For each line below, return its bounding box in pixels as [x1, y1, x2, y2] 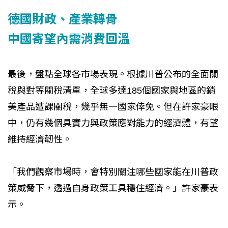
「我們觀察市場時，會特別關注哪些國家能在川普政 [8, 166, 218, 177]
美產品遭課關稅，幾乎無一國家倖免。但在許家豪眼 [8, 101, 218, 112]
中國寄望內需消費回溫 [8, 28, 130, 47]
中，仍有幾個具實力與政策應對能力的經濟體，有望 [8, 118, 218, 128]
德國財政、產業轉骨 [8, 9, 118, 27]
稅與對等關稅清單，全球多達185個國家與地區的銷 [8, 85, 215, 96]
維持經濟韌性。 [8, 134, 72, 145]
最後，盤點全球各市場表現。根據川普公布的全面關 [8, 69, 218, 79]
